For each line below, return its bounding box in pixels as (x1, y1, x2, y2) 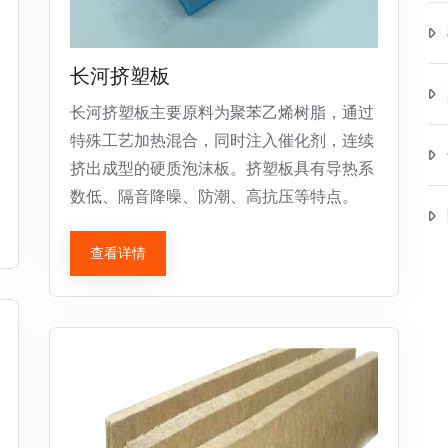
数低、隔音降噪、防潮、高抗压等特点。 (70, 187, 358, 206)
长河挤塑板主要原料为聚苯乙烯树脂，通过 (70, 103, 374, 122)
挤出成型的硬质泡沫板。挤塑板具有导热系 (70, 159, 374, 178)
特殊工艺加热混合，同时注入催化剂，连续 (70, 131, 374, 150)
